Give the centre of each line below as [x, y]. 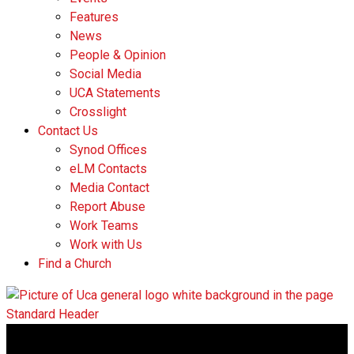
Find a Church [75, 264]
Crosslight [98, 112]
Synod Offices [108, 150]
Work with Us [106, 245]
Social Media [105, 74]
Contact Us [68, 131]
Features [94, 17]
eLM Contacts [108, 169]
